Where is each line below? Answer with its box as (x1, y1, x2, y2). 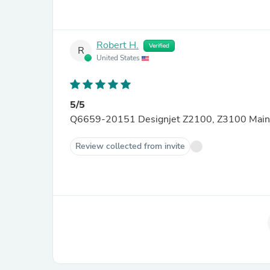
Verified (149, 42, 169, 50)
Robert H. (96, 39, 139, 52)
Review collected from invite (75, 140, 185, 152)
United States (96, 53, 142, 63)
